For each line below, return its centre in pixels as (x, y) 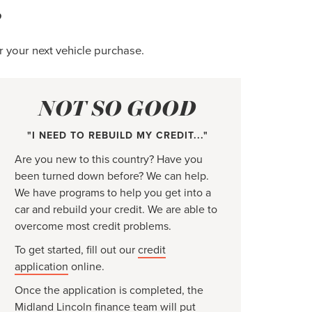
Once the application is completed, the (109, 290)
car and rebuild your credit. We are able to (116, 209)
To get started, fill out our (76, 250)
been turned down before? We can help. (111, 176)
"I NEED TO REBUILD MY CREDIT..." (118, 135)
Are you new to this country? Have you (108, 159)
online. (86, 266)
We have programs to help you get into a (112, 193)
